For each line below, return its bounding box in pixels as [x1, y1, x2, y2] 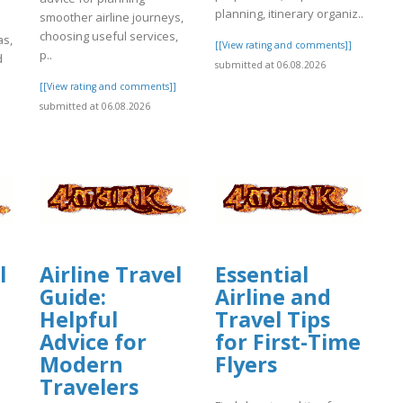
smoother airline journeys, [40, 8, 184, 25]
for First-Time [215, 327, 361, 357]
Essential [215, 260, 309, 290]
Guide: [40, 282, 106, 312]
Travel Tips [215, 305, 330, 335]
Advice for [40, 327, 147, 357]
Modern [40, 350, 123, 380]
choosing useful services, [40, 27, 178, 44]
